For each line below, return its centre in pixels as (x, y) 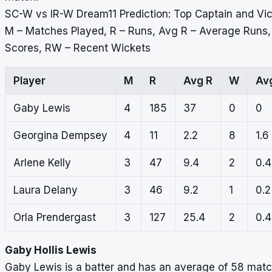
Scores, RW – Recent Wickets (78, 48)
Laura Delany (45, 190)
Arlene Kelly (42, 162)
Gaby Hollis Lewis (51, 250)
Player (29, 80)
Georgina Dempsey (60, 135)
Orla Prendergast (54, 217)
